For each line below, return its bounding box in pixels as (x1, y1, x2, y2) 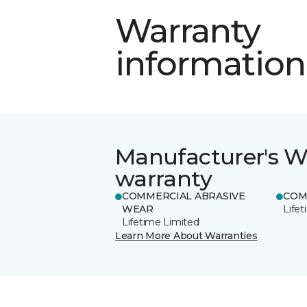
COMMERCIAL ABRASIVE (122, 189, 245, 202)
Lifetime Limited (122, 215, 199, 228)
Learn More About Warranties (115, 229, 258, 242)
